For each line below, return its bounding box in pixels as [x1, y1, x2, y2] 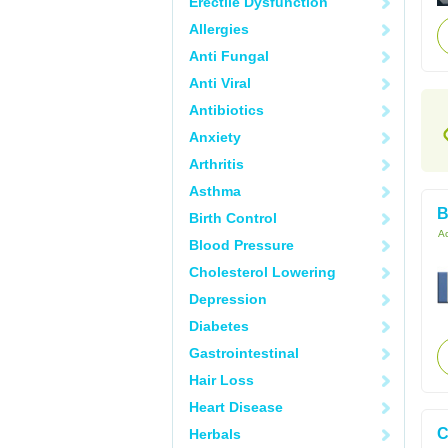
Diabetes [189, 318, 249, 334]
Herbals [189, 426, 241, 442]
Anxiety [189, 129, 241, 145]
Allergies [189, 21, 249, 37]
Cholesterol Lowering [189, 264, 336, 280]
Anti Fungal [189, 48, 269, 64]
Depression [189, 291, 267, 307]
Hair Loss [189, 372, 254, 388]
